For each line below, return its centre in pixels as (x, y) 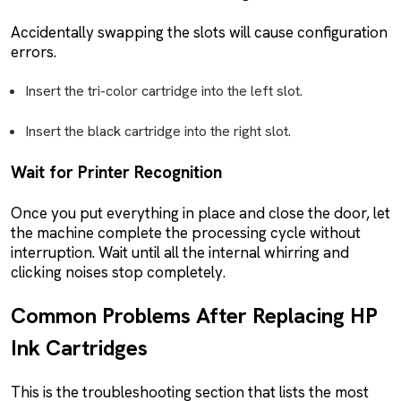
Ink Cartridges (79, 347)
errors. (34, 51)
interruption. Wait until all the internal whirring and (180, 252)
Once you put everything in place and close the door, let (200, 213)
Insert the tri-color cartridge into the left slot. (164, 90)
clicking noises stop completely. (118, 272)
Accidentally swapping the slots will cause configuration (199, 32)
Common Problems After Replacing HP (194, 315)
